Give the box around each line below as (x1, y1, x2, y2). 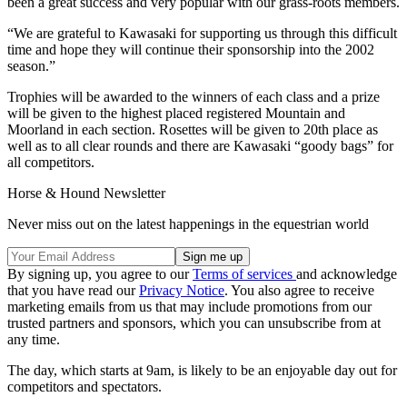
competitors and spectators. (7, 378, 162, 394)
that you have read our (7, 282, 139, 298)
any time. (7, 331, 60, 347)
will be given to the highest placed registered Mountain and (7, 104, 345, 121)
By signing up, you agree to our (7, 265, 193, 282)
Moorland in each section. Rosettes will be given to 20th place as (7, 121, 378, 137)
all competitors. (7, 154, 94, 170)
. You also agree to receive (224, 282, 374, 298)
